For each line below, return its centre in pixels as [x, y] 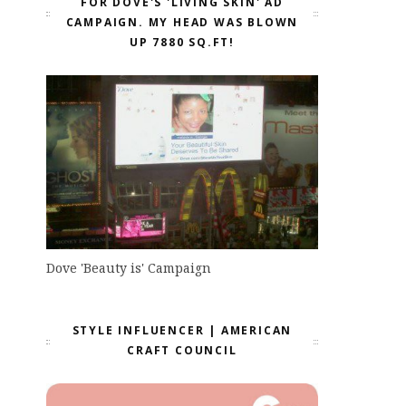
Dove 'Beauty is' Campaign [129, 268]
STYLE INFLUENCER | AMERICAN [182, 331]
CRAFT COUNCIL [182, 351]
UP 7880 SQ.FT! [182, 42]
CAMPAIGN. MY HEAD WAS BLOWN [182, 22]
